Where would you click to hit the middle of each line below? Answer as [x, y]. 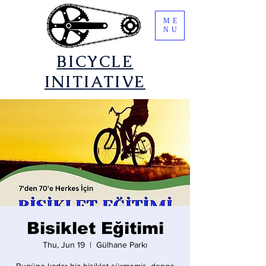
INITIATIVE [95, 82]
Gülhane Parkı [122, 245]
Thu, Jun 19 [64, 245]
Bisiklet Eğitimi [95, 228]
